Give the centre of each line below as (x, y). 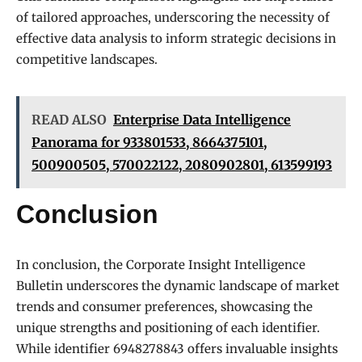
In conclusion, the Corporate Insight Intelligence (161, 265)
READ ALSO (69, 120)
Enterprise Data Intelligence (202, 120)
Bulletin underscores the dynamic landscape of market (178, 286)
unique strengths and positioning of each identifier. (168, 328)
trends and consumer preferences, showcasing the (164, 307)
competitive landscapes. (87, 60)
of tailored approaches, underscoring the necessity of (173, 18)
